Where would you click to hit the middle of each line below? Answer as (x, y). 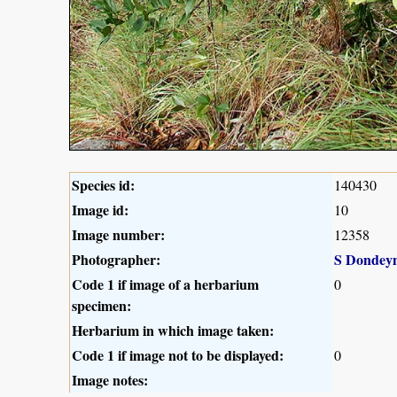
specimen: (101, 305)
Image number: (118, 234)
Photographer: (116, 259)
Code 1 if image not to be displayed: (178, 354)
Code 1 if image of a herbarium (165, 284)
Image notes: (110, 379)
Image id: (100, 209)
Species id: (103, 184)
